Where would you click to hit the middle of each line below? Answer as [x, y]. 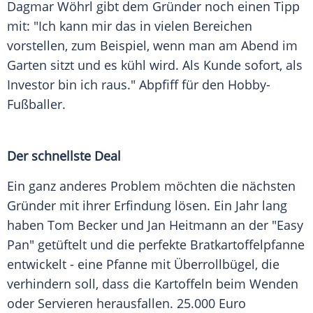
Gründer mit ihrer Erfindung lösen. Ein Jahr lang [147, 206]
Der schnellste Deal [64, 156]
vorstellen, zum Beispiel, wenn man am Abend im [152, 46]
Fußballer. [36, 104]
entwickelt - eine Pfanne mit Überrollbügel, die [143, 264]
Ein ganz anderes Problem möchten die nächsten [151, 186]
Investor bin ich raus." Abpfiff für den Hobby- [139, 85]
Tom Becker [82, 225]
